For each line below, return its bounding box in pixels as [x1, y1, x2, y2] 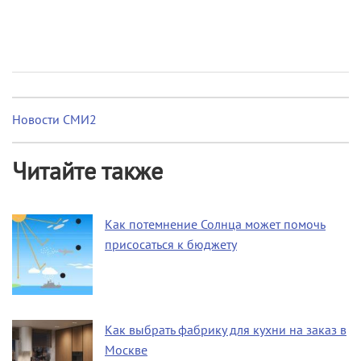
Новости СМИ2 [12, 112, 97, 127]
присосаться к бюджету [105, 237, 237, 252]
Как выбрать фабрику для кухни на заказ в [105, 322, 346, 338]
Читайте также [12, 157, 163, 186]
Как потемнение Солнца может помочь [105, 217, 326, 232]
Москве [105, 342, 147, 358]
